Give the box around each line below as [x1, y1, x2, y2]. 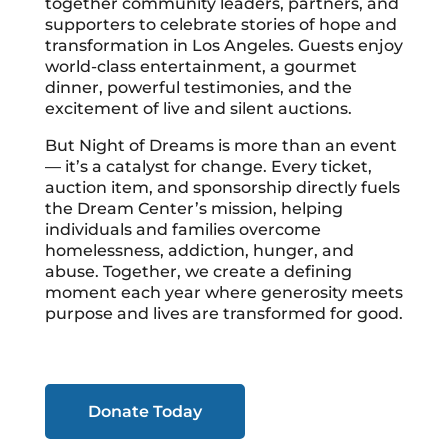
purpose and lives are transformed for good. [44, 304, 403, 324]
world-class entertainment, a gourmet [44, 57, 357, 77]
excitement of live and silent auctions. [44, 99, 352, 119]
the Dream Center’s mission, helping [44, 199, 343, 219]
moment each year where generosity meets [44, 283, 403, 303]
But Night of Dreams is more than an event [44, 136, 397, 156]
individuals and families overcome [44, 220, 321, 240]
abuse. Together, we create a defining [44, 262, 352, 282]
